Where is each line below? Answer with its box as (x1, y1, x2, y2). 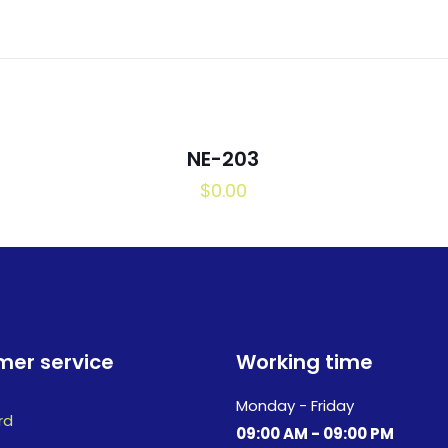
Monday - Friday (236, 395, 354, 416)
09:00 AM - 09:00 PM (236, 423, 394, 444)
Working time (236, 348, 373, 376)
